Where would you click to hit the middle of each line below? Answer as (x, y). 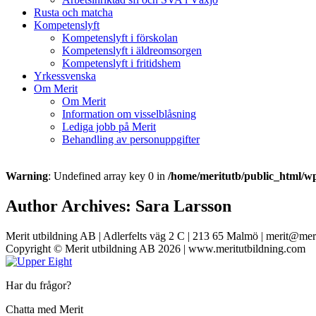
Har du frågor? (38, 286)
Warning (27, 176)
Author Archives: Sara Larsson (119, 206)
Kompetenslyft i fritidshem (121, 63)
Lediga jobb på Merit (109, 127)
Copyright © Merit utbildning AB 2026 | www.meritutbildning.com (156, 249)
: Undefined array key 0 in (108, 176)
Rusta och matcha (73, 13)
